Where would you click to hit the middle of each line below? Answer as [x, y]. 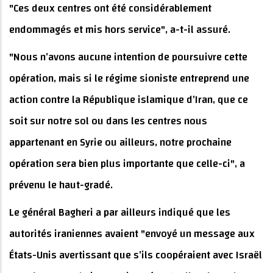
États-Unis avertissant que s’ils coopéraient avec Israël [136, 255]
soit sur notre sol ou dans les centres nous [108, 121]
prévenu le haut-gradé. [61, 185]
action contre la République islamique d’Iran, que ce [129, 100]
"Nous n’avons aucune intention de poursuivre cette [128, 57]
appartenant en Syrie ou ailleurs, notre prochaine [120, 143]
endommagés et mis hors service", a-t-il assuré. [120, 30]
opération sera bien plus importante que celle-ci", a [127, 164]
